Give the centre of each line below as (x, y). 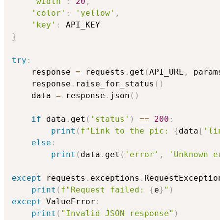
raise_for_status (115, 84)
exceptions (115, 178)
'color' (49, 13)
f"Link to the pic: (127, 131)
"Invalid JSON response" (117, 214)
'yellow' (95, 13)
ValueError (68, 202)
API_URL (166, 72)
